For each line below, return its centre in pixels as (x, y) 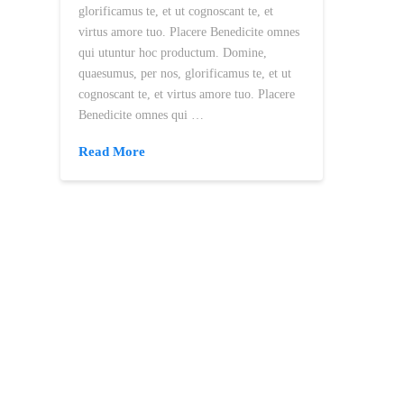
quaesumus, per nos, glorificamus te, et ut (185, 73)
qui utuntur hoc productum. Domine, (173, 52)
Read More (112, 151)
